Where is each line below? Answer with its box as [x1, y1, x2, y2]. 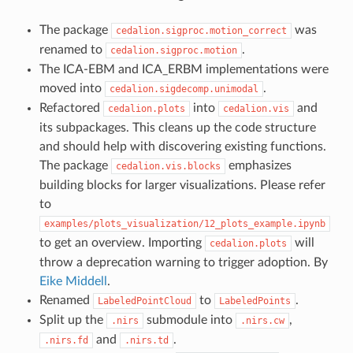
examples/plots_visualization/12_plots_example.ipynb [43, 217, 325, 229]
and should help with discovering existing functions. [39, 139, 326, 153]
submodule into [143, 313, 236, 326]
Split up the [39, 313, 106, 326]
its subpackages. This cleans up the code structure [39, 121, 316, 134]
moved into [39, 81, 105, 95]
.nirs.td [124, 334, 169, 346]
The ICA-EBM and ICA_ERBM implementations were [39, 62, 329, 76]
